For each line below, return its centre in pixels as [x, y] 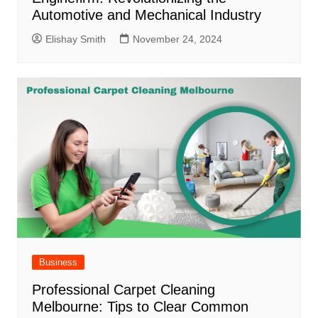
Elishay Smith [75, 39]
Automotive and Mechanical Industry [146, 15]
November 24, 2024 [177, 39]
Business [58, 262]
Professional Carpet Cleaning [123, 289]
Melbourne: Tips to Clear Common [140, 306]
